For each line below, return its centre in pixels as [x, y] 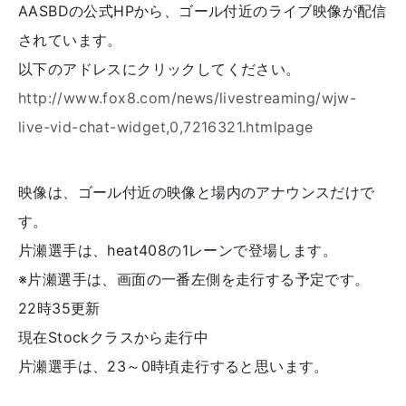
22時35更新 [59, 308]
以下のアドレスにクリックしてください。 [159, 69]
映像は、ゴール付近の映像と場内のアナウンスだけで [197, 192]
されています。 [70, 40]
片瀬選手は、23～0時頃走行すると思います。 [174, 366]
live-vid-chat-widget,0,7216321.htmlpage [166, 127]
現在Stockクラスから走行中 [113, 337]
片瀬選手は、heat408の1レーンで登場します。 [178, 250]
